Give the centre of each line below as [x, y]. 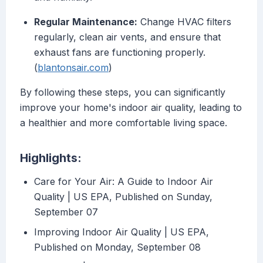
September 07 [66, 212]
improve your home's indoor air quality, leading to [131, 108]
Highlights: [51, 158]
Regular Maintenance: [86, 22]
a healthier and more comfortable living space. [124, 123]
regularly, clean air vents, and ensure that [127, 37]
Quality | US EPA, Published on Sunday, [123, 197]
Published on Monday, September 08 [117, 247]
